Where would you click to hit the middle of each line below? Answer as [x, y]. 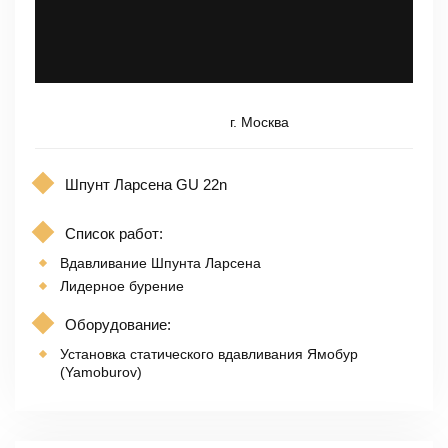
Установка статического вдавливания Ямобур [209, 354]
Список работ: [114, 234]
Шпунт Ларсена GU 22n [146, 185]
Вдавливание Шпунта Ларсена [160, 263]
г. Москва [259, 122]
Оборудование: [118, 325]
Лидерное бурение [122, 286]
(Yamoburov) [101, 372]
